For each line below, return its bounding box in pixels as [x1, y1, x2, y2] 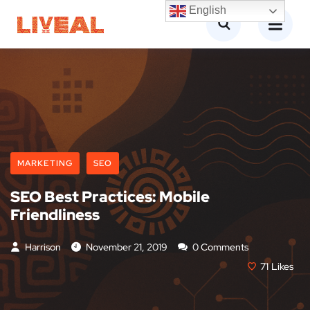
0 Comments [190, 241, 248, 253]
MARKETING [17, 158, 73, 169]
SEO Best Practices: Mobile [10, 187, 210, 207]
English [186, 4, 227, 17]
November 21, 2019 [86, 241, 167, 253]
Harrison [23, 241, 61, 253]
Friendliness [10, 205, 100, 225]
